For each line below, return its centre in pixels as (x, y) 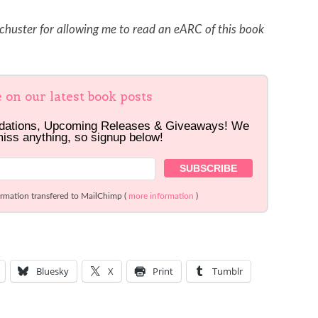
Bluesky (53, 271)
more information (161, 196)
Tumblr (227, 271)
